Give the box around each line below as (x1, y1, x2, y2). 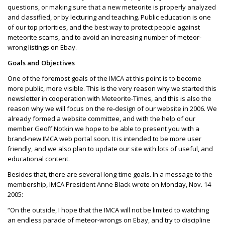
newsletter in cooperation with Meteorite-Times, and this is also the (8, 93, 211, 103)
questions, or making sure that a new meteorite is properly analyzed (8, 2, 216, 12)
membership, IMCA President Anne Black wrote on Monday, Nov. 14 (8, 179, 211, 189)
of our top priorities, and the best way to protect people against (8, 22, 200, 32)
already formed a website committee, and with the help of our (8, 114, 195, 123)
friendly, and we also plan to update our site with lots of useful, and (8, 144, 213, 153)
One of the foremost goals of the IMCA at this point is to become (8, 73, 201, 83)
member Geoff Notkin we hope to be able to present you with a (8, 124, 199, 133)
